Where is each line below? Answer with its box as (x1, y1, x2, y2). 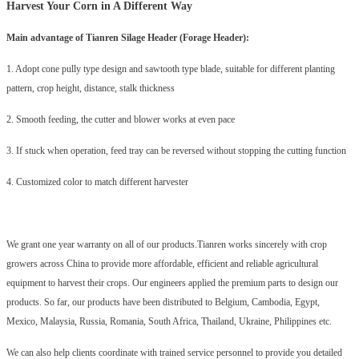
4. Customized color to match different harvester (6, 176, 189, 188)
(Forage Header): (179, 32, 250, 44)
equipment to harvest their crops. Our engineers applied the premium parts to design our (6, 277, 339, 289)
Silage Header (121, 32, 180, 44)
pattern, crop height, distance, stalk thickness (6, 83, 175, 95)
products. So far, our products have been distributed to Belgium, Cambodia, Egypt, (6, 296, 321, 309)
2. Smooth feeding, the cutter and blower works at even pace (6, 114, 236, 126)
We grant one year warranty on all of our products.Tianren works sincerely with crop (6, 239, 328, 251)
